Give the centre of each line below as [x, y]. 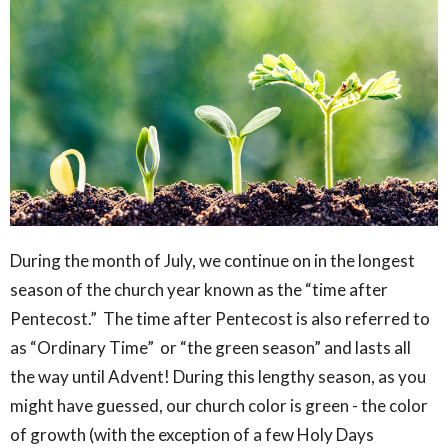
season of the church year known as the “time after [199, 289]
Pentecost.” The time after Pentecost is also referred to [220, 318]
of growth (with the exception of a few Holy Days [192, 434]
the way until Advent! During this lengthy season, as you [218, 376]
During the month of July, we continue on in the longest [212, 260]
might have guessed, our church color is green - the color [219, 405]
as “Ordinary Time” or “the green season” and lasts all [210, 347]
